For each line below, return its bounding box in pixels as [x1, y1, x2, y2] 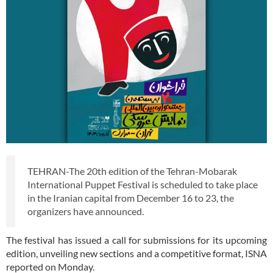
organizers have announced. [27, 205, 144, 217]
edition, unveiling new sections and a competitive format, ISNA [6, 247, 267, 259]
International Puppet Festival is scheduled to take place [27, 178, 258, 190]
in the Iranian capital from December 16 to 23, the [27, 191, 234, 204]
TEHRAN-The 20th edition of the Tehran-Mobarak [27, 165, 237, 177]
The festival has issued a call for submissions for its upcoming [6, 233, 267, 246]
